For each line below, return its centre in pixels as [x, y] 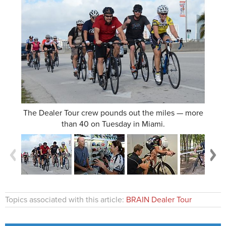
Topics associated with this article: [66, 200]
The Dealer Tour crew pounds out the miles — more [113, 113]
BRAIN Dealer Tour [159, 200]
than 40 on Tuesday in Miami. [113, 124]
